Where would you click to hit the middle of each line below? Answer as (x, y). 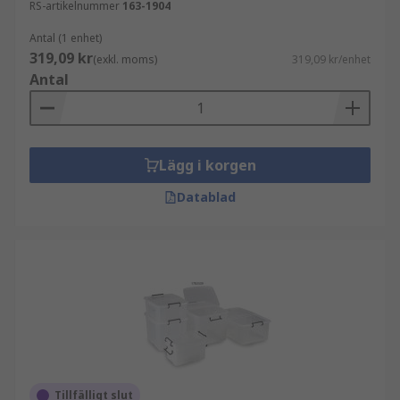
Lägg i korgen (207, 165)
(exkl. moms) (125, 59)
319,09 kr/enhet (331, 59)
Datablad (206, 197)
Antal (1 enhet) (66, 38)
